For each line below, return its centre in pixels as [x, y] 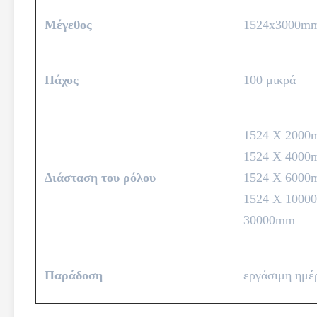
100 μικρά [270, 80]
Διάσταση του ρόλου [100, 178]
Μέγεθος [68, 25]
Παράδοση [74, 275]
